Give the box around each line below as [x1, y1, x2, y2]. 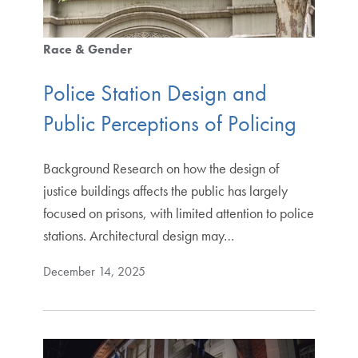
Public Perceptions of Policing [42, 109, 296, 137]
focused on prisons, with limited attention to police [42, 203, 314, 222]
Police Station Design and [42, 78, 267, 107]
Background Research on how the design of [42, 158, 279, 177]
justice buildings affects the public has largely [42, 181, 288, 200]
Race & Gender [42, 40, 132, 58]
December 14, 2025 [42, 262, 145, 280]
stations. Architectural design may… [42, 225, 234, 245]
